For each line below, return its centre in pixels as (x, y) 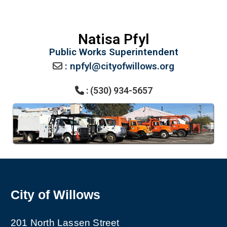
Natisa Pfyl (113, 39)
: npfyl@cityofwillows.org (120, 66)
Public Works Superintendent (113, 52)
